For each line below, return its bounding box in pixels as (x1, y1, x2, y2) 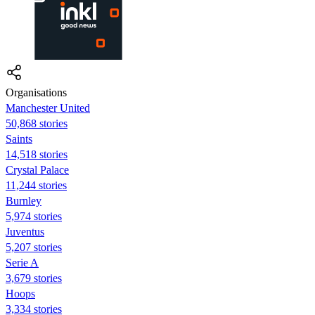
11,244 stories (6, 179, 67, 191)
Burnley (6, 194, 41, 207)
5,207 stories (6, 240, 62, 253)
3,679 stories (6, 271, 62, 284)
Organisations (6, 86, 67, 98)
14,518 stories (6, 148, 67, 160)
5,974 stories (6, 210, 62, 222)
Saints (6, 132, 32, 145)
